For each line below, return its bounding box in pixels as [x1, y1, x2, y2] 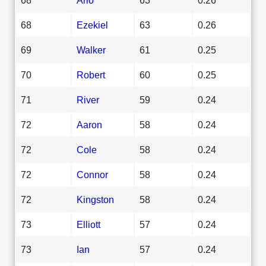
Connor [77, 169, 108, 180]
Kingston [77, 194, 114, 205]
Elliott [77, 218, 100, 230]
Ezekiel [77, 19, 108, 30]
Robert [77, 69, 105, 80]
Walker [77, 44, 106, 55]
